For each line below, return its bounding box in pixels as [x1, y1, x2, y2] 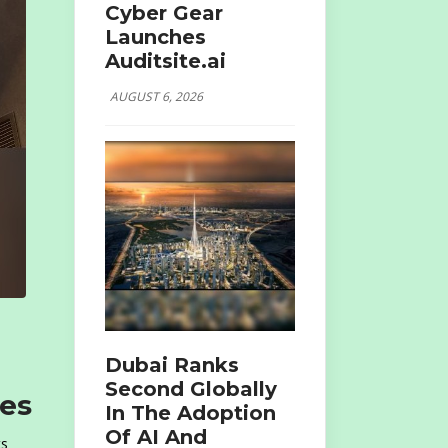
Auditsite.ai [104, 48, 226, 73]
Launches [104, 24, 206, 49]
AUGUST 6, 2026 [109, 87, 203, 105]
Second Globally [104, 377, 277, 401]
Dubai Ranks [104, 353, 239, 377]
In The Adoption [104, 401, 276, 425]
